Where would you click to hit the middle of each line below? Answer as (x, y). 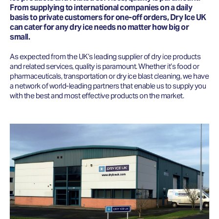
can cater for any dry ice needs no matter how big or (99, 27)
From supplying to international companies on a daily (101, 8)
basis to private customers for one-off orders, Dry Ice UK (108, 18)
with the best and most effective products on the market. (97, 96)
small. (20, 37)
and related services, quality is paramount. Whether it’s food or (104, 66)
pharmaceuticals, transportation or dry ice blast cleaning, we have (109, 76)
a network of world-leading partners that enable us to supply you (108, 86)
